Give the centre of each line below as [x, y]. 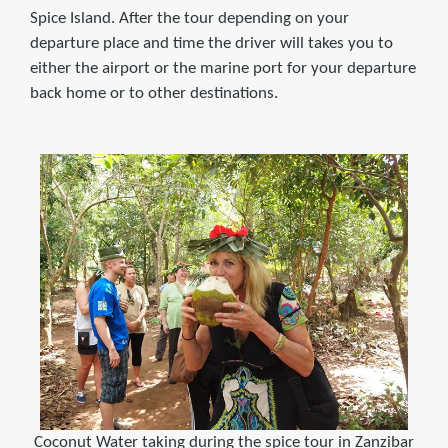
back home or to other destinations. [154, 93]
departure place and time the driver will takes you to [211, 43]
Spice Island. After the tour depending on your [189, 18]
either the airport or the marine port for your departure [223, 68]
